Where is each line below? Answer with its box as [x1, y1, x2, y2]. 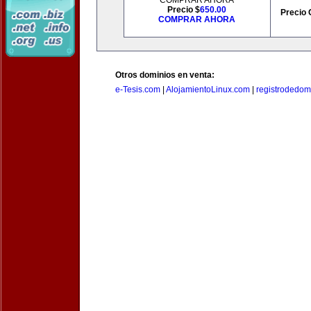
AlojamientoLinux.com [166, 85, 250, 94]
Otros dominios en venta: [115, 70, 215, 80]
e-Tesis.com [115, 85, 160, 94]
